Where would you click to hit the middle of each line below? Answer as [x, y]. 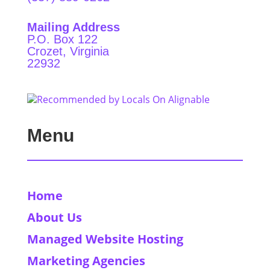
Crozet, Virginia [68, 51]
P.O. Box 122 [62, 39]
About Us [54, 217]
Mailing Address [73, 27]
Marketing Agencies [86, 260]
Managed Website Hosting [105, 239]
